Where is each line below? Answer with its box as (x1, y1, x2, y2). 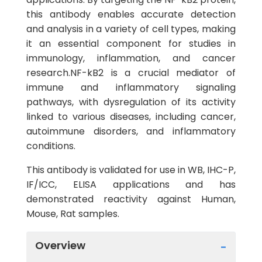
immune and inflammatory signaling (26, 81, 236, 94)
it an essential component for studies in (26, 37, 236, 50)
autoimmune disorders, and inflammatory (26, 125, 236, 138)
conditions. (26, 139, 75, 153)
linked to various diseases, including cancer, (26, 110, 236, 123)
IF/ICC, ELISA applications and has (26, 178, 236, 191)
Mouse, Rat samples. (26, 207, 119, 220)
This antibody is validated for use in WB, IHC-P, (26, 163, 236, 177)
